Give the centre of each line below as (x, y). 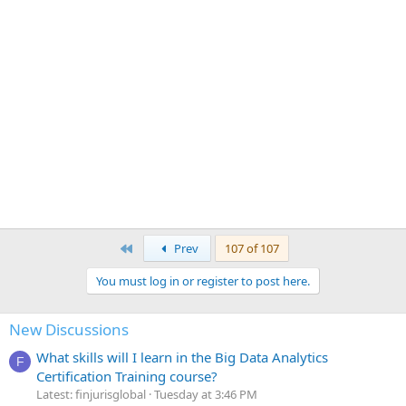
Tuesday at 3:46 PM (206, 395)
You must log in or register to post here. (203, 281)
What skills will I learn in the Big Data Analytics (182, 358)
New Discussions (69, 329)
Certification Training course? (127, 377)
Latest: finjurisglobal (91, 395)
